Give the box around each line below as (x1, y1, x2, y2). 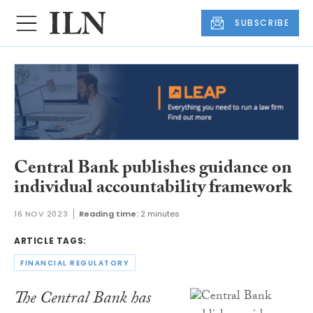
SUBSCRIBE (235, 17, 290, 29)
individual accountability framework (14, 173, 292, 205)
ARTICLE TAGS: (14, 235, 87, 247)
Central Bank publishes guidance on (14, 154, 292, 185)
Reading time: (79, 208, 139, 220)
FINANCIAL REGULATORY (20, 257, 129, 268)
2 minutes (140, 208, 180, 220)
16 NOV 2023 (14, 208, 68, 220)
